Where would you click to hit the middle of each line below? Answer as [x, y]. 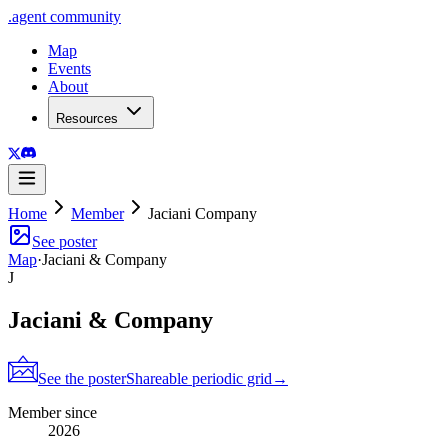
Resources [87, 118]
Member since [52, 412]
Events [69, 68]
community [83, 16]
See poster [64, 241]
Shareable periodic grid [199, 378]
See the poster [82, 378]
